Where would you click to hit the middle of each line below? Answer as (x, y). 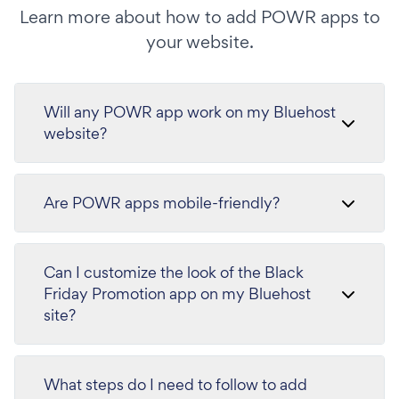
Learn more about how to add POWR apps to (199, 17)
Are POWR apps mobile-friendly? (162, 203)
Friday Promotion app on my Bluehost (177, 293)
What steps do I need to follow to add (175, 384)
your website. (199, 42)
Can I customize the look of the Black (174, 272)
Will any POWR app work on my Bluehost (190, 112)
